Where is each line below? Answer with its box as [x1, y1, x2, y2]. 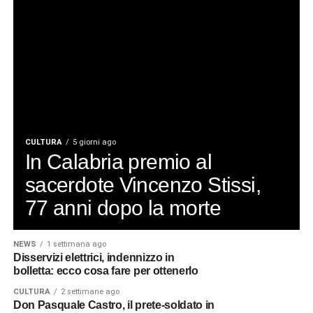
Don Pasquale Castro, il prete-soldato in [13, 299, 214, 312]
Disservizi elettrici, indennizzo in [13, 252, 175, 264]
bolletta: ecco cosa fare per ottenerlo [13, 265, 198, 277]
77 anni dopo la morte [24, 196, 221, 220]
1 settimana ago [46, 240, 106, 249]
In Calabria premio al [24, 150, 212, 174]
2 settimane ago [60, 287, 119, 297]
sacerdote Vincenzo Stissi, [24, 173, 261, 197]
